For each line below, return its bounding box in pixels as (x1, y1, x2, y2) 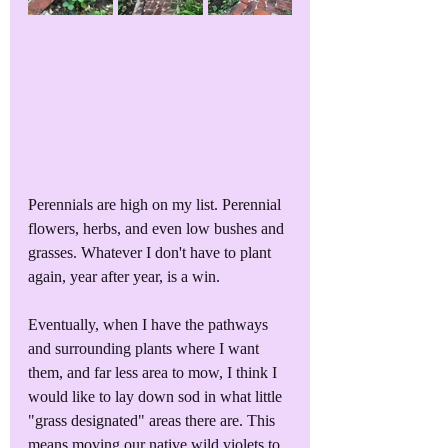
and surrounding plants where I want (28, 340, 263, 358)
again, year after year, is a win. (28, 268, 224, 286)
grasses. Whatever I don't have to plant (28, 244, 275, 262)
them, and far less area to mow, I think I (28, 364, 281, 382)
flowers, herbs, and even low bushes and (28, 220, 288, 238)
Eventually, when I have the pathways (28, 316, 272, 334)
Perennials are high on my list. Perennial (28, 196, 285, 214)
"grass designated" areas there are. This (28, 412, 279, 430)
